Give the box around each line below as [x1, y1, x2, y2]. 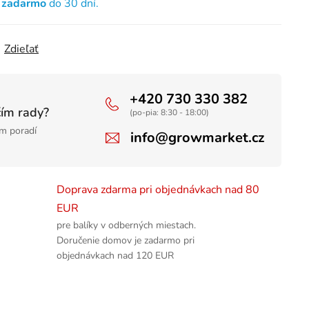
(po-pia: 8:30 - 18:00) [130, 107, 209, 119]
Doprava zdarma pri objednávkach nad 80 [56, 182, 259, 198]
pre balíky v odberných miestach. [56, 219, 196, 232]
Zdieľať [4, 41, 39, 57]
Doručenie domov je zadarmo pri [56, 234, 195, 248]
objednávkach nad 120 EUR [56, 249, 174, 263]
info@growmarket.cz [130, 128, 264, 148]
